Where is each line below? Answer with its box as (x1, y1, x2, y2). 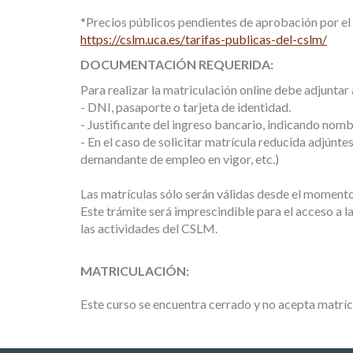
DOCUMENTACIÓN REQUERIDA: (80, 57, 273, 72)
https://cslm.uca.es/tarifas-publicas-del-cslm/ (80, 32, 327, 46)
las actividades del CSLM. (80, 221, 217, 236)
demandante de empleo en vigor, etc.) (80, 151, 279, 166)
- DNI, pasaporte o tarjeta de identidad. (80, 99, 291, 114)
